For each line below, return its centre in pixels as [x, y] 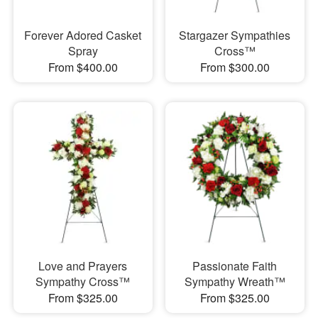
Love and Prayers [83, 266]
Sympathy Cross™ [83, 282]
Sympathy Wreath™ [235, 282]
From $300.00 [235, 67]
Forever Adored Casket [83, 35]
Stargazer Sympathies [235, 35]
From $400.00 [83, 67]
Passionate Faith [235, 266]
